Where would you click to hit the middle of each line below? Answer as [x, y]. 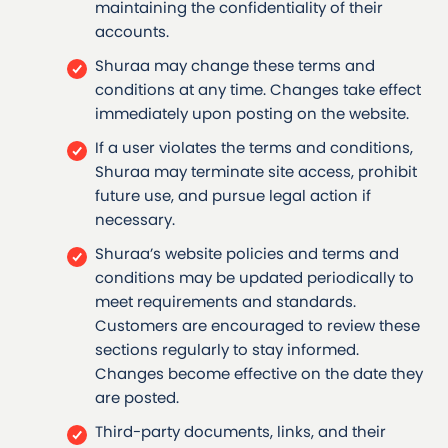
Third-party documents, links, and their [240, 432]
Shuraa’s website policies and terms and [247, 254]
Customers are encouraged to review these [257, 326]
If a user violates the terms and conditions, [254, 148]
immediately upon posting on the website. [252, 114]
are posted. [137, 398]
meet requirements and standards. [225, 302]
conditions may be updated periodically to [254, 278]
